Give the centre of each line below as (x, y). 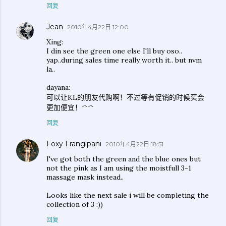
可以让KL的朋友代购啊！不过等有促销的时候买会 (125, 97)
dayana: (58, 87)
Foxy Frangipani (74, 144)
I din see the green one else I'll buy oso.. (114, 51)
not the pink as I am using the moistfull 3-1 (119, 168)
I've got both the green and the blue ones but (124, 159)
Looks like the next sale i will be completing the (128, 195)
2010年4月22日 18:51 (134, 144)
